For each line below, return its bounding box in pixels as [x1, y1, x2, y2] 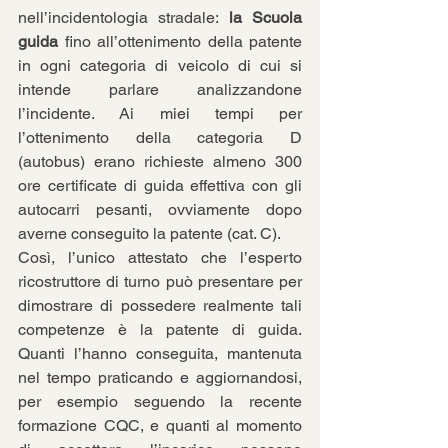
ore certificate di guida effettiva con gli [18, 176, 302, 196]
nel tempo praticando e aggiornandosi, [18, 368, 302, 388]
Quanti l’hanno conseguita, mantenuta [18, 344, 302, 364]
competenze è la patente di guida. [18, 320, 302, 340]
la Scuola [228, 8, 303, 28]
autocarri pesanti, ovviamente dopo [18, 200, 302, 220]
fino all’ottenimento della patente [58, 32, 302, 52]
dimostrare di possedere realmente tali [18, 296, 302, 316]
